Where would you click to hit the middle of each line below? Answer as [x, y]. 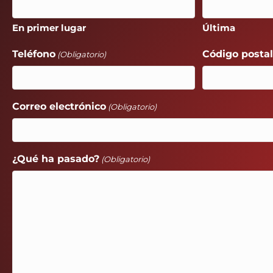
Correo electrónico [59, 107]
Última [219, 28]
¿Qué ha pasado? [56, 159]
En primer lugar [49, 28]
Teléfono [34, 54]
